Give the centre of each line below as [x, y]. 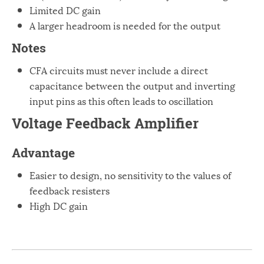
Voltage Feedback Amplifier [105, 123]
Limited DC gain [65, 10]
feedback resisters [70, 190]
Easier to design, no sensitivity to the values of [130, 175]
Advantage [43, 153]
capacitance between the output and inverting [132, 85]
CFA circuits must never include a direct [119, 70]
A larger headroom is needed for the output [125, 25]
